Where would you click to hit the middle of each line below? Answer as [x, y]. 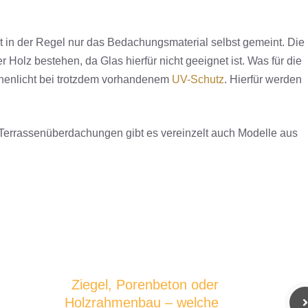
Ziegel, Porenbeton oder [145, 285]
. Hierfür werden [263, 79]
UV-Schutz [198, 79]
